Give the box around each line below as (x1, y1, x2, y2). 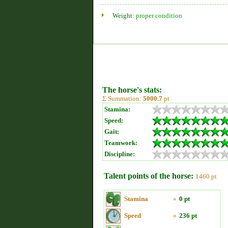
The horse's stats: (102, 85, 162, 94)
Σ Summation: (102, 95, 143, 102)
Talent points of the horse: (104, 172, 193, 180)
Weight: (112, 12, 136, 19)
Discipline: (104, 150, 135, 158)
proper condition (136, 12, 182, 19)
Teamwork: (104, 139, 137, 147)
